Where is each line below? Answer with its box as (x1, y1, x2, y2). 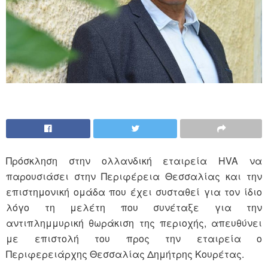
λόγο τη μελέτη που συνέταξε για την (6, 200, 262, 214)
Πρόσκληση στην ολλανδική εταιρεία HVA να (6, 153, 262, 167)
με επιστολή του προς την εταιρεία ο (6, 231, 262, 245)
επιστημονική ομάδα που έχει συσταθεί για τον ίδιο (6, 184, 262, 199)
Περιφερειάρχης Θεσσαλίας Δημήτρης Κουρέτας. (6, 246, 244, 261)
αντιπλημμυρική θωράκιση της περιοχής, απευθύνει (6, 215, 262, 230)
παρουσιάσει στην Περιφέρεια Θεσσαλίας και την (6, 169, 262, 183)
